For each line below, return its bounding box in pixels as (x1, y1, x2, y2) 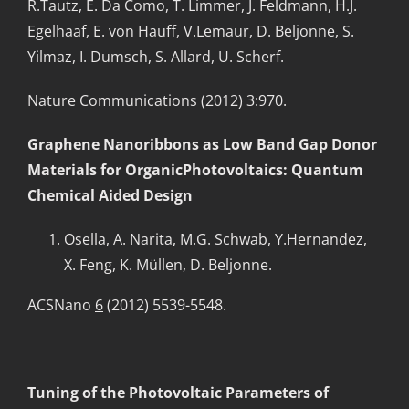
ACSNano (27, 295, 95, 315)
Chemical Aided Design (27, 185, 193, 205)
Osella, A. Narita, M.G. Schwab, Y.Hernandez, (64, 229, 367, 249)
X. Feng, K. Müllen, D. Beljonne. (64, 255, 272, 275)
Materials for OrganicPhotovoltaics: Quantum (27, 160, 363, 180)
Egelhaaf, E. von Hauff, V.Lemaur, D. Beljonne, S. (27, 21, 354, 41)
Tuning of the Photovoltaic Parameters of (27, 383, 329, 403)
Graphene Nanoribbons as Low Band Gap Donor (27, 134, 377, 154)
